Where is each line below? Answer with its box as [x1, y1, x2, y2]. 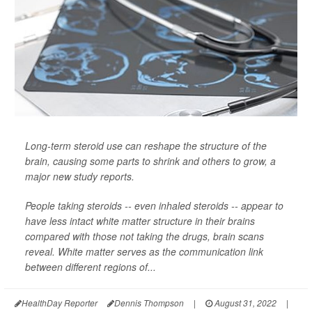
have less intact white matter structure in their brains [25, 214, 255, 228]
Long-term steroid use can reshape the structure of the [25, 139, 267, 153]
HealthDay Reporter [22, 297, 97, 309]
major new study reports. [25, 169, 134, 183]
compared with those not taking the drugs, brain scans [25, 229, 264, 243]
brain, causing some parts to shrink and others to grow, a [25, 154, 276, 168]
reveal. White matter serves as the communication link [25, 244, 263, 258]
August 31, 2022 [212, 297, 276, 309]
